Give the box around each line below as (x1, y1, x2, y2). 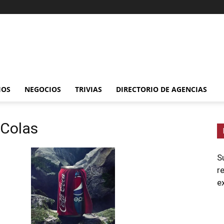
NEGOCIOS (24, 84, 61, 94)
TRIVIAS (75, 84, 102, 94)
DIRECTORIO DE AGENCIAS (116, 84, 207, 94)
